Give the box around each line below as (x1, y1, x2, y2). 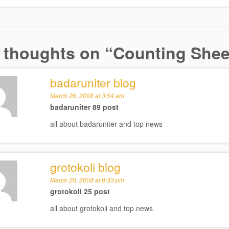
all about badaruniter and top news (50, 119, 163, 129)
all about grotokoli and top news (50, 203, 153, 213)
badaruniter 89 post (50, 102, 119, 112)
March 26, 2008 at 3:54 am (50, 91, 124, 100)
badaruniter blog (50, 74, 136, 91)
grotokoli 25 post (50, 186, 110, 196)
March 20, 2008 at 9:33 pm (50, 175, 124, 184)
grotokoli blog (50, 158, 121, 175)
